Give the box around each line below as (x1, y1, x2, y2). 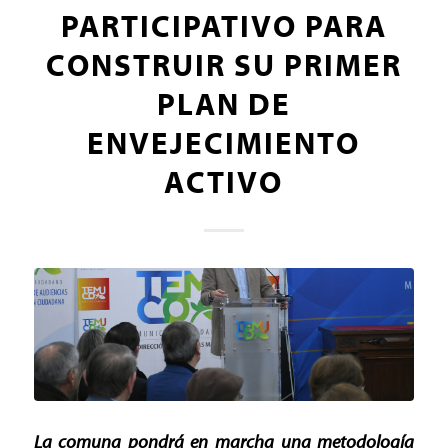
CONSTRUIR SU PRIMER (45, 49, 402, 84)
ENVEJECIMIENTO (87, 127, 361, 162)
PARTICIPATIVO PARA (60, 10, 387, 45)
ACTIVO (164, 166, 284, 201)
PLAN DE (156, 88, 291, 123)
